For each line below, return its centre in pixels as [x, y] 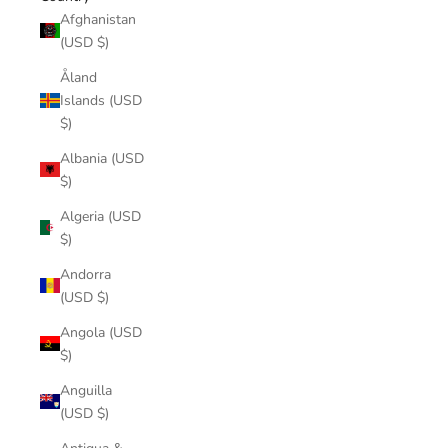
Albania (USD [102, 158]
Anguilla [86, 390]
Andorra [85, 274]
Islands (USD [101, 100]
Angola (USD [101, 332]
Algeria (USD [100, 216]
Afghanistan [98, 19]
